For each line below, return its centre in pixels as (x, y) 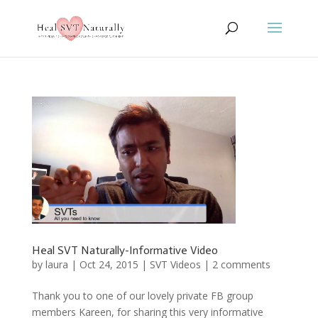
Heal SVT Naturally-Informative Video (125, 251)
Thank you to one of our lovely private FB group (142, 296)
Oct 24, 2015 (109, 265)
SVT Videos (175, 265)
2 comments (241, 265)
